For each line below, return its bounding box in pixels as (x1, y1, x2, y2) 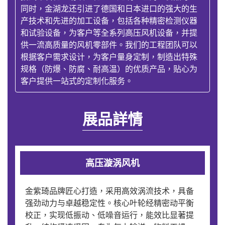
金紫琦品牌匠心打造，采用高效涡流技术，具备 (25, 186, 194, 196)
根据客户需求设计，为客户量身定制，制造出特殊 (21, 52, 197, 62)
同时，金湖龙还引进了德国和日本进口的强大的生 (21, 4, 197, 14)
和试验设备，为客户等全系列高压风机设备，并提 (21, 28, 197, 38)
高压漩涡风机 (85, 157, 140, 169)
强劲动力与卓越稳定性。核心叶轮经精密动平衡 (25, 198, 194, 208)
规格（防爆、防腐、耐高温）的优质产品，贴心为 (21, 64, 197, 74)
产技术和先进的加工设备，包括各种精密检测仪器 (21, 16, 197, 26)
